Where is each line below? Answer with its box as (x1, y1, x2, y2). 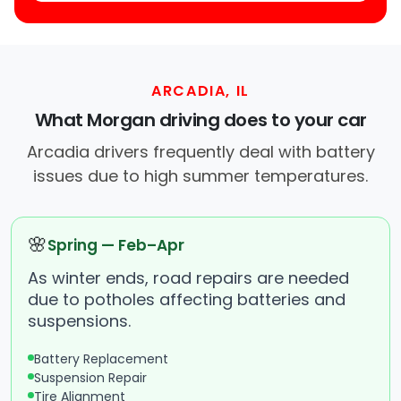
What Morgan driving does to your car (34, 107, 367, 133)
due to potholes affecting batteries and (28, 288, 346, 311)
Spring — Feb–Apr (47, 235, 184, 257)
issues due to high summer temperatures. (33, 165, 368, 188)
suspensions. (28, 310, 131, 333)
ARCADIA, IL (151, 81, 250, 102)
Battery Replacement (34, 350, 168, 369)
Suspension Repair (34, 369, 147, 388)
